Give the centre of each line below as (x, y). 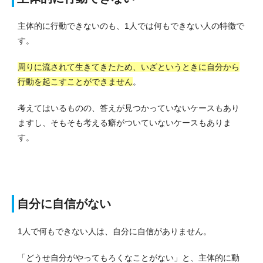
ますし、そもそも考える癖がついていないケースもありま (124, 123)
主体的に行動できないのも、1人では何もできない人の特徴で (131, 26)
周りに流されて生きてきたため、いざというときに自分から (129, 67)
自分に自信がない (64, 204)
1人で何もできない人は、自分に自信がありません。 (114, 232)
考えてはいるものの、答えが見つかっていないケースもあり (129, 108)
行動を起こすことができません (75, 82)
